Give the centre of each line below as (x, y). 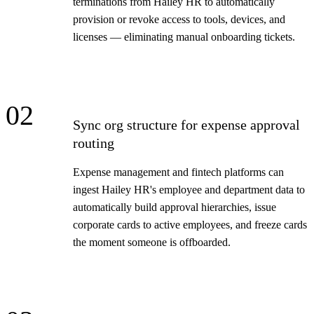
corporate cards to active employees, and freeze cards (190, 224)
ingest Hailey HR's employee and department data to (189, 189)
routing (94, 143)
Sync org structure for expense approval (186, 124)
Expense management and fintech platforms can (178, 172)
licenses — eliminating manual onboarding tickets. (184, 36)
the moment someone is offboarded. (152, 242)
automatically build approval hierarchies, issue (175, 207)
